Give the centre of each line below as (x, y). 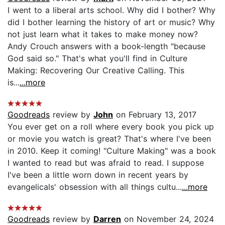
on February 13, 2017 (155, 114)
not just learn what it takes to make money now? (103, 34)
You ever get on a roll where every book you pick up (111, 126)
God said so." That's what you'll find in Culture (97, 58)
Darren (107, 219)
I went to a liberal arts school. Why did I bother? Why (111, 10)
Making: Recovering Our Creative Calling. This (96, 70)
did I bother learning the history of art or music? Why (111, 22)
